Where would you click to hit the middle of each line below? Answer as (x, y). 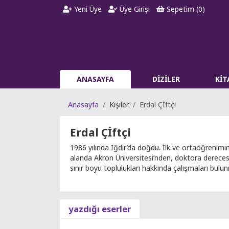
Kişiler (119, 105)
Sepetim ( (181, 9)
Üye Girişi (134, 9)
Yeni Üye (87, 9)
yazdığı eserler (100, 209)
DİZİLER (166, 79)
